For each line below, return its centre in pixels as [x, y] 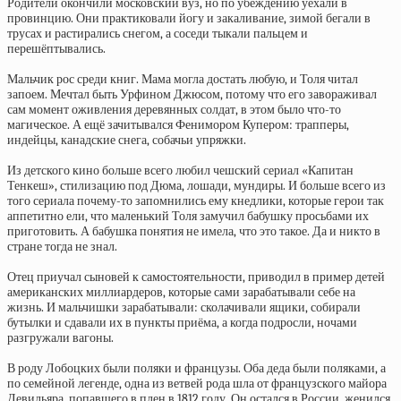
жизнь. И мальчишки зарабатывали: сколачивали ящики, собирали [184, 307]
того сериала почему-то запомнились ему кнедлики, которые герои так [196, 201]
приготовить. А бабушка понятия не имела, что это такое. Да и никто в [194, 231]
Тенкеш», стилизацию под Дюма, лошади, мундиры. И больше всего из [196, 186]
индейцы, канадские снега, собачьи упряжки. [127, 140]
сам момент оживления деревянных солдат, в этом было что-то [174, 110]
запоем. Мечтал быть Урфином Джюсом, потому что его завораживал [192, 94]
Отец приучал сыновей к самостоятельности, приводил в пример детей [196, 277]
